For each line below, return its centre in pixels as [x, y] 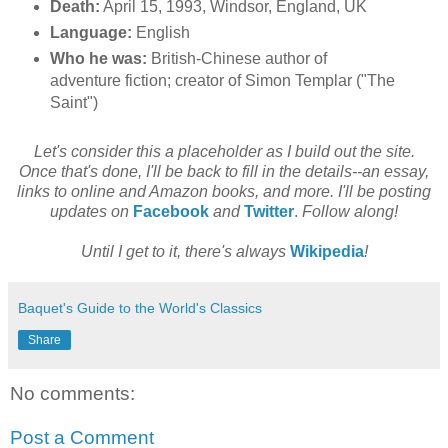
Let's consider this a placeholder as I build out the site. [224, 152]
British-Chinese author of [236, 59]
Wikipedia [326, 252]
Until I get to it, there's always [185, 252]
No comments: [72, 394]
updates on [89, 212]
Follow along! [350, 212]
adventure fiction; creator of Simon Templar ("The [222, 81]
